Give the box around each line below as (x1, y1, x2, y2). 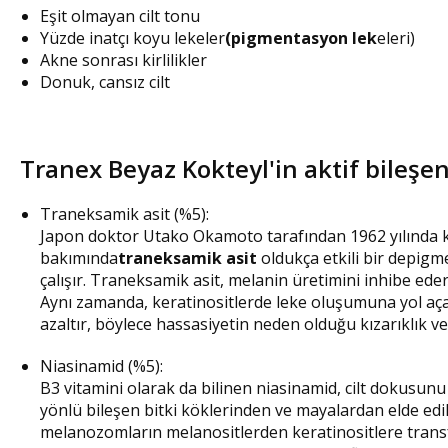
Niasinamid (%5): (40, 354, 163, 377)
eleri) (377, 26, 415, 49)
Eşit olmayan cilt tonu (40, 4, 200, 27)
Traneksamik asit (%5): (40, 202, 209, 225)
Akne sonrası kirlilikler (40, 48, 207, 71)
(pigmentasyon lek (225, 26, 377, 49)
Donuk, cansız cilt (40, 70, 170, 93)
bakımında (40, 246, 118, 269)
